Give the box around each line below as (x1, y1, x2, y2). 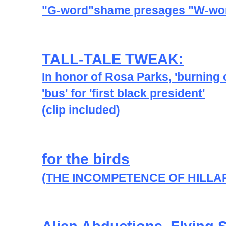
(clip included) (42, 103, 120, 117)
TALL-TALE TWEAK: (42, 51, 184, 67)
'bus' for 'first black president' (42, 87, 205, 100)
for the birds (42, 151, 130, 167)
